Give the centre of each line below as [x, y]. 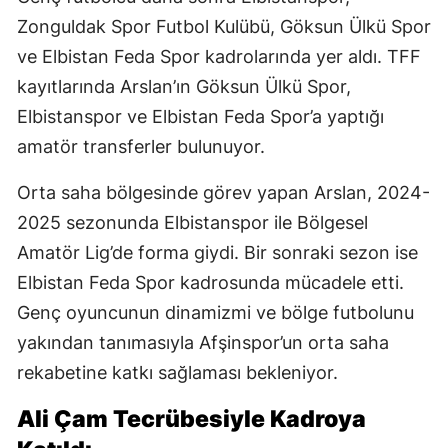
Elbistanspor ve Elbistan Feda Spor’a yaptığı [200, 117]
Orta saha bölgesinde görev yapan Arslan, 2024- [223, 193]
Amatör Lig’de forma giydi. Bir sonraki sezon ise [217, 253]
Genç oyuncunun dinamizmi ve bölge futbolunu [215, 313]
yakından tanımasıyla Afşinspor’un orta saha [203, 343]
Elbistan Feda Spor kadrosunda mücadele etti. [210, 283]
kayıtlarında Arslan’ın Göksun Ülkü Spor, [184, 87]
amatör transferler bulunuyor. [141, 147]
